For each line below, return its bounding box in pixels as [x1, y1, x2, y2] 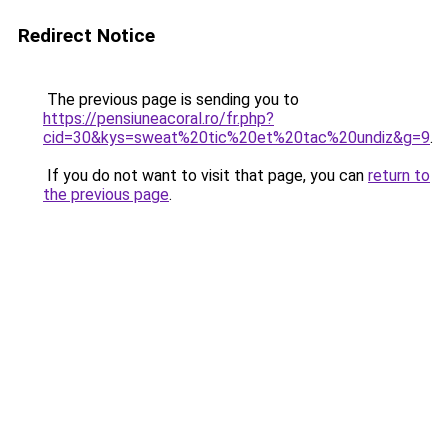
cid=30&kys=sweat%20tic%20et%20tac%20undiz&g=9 [43, 128, 430, 147]
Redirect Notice [18, 24, 155, 47]
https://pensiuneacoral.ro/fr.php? [43, 109, 274, 128]
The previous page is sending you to [43, 90, 299, 109]
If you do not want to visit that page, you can [43, 166, 368, 185]
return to [368, 166, 430, 185]
